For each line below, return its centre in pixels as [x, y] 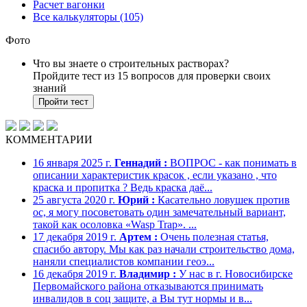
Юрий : [136, 199]
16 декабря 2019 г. [75, 273]
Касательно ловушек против [222, 199]
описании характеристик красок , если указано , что [155, 175]
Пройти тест [63, 101]
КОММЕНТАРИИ [49, 139]
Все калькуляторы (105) [88, 16]
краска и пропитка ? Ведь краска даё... [123, 187]
